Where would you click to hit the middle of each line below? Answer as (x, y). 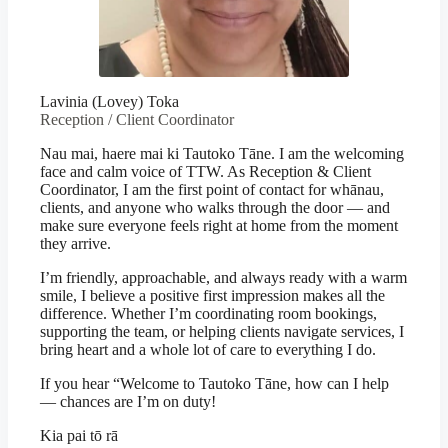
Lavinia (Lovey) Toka (109, 101)
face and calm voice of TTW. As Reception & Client (205, 171)
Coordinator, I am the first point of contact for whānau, (212, 189)
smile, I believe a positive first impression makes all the (212, 295)
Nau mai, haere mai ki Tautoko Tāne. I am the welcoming (222, 153)
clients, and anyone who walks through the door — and (215, 207)
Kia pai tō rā (79, 435)
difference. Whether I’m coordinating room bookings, (208, 313)
